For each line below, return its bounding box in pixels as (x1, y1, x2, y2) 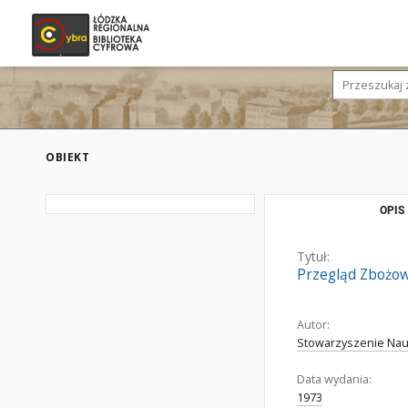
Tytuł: (297, 248, 330, 265)
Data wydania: (297, 372, 372, 387)
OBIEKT (46, 149, 89, 165)
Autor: (297, 317, 330, 332)
